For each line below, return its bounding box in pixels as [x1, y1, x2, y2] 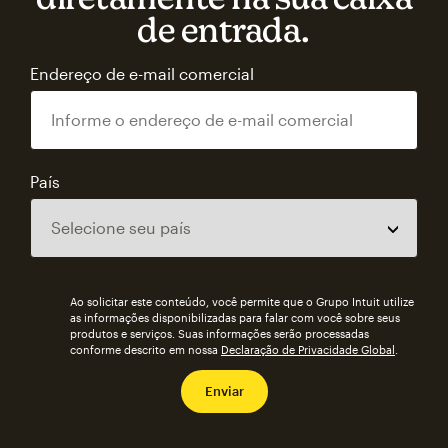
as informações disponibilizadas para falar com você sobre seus [70, 311, 400, 324]
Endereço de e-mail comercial [30, 64, 254, 83]
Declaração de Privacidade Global [221, 343, 395, 356]
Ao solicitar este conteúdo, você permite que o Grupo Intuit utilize [70, 295, 414, 308]
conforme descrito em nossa [70, 343, 221, 356]
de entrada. [137, 10, 311, 49]
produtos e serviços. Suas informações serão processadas [70, 327, 369, 340]
